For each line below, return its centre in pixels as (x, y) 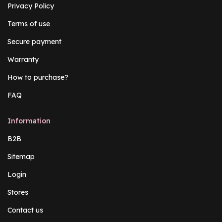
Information (29, 121)
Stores (18, 192)
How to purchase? (38, 77)
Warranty (23, 59)
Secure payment (34, 41)
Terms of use (29, 24)
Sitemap (21, 156)
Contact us (25, 210)
